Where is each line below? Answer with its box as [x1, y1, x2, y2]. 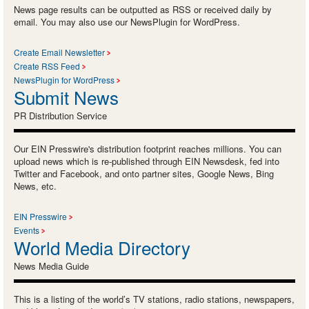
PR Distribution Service [14, 108, 107, 122]
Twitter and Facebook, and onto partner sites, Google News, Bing [14, 166, 274, 180]
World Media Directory [14, 234, 190, 260]
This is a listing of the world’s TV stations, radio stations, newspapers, [14, 292, 295, 306]
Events [14, 223, 39, 236]
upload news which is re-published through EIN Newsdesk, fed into [14, 154, 279, 168]
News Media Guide [14, 259, 89, 272]
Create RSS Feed [14, 59, 80, 72]
